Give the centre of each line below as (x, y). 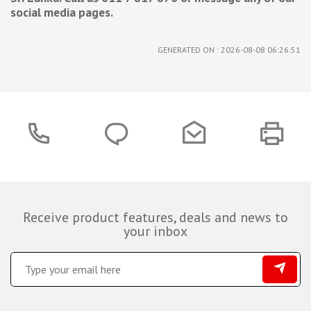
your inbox (155, 231)
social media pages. (63, 12)
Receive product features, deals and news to (155, 217)
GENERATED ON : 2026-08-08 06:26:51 (229, 49)
